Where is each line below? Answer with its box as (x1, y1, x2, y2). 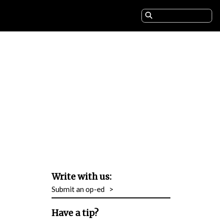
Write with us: (52, 171, 112, 183)
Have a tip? (52, 208, 99, 219)
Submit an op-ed (52, 185, 110, 194)
